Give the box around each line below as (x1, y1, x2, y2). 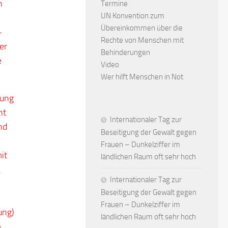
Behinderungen (101, 48, 150, 57)
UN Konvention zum (101, 11, 164, 20)
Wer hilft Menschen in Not (101, 72, 183, 81)
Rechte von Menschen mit (101, 36, 184, 45)
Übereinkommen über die (101, 23, 183, 33)
